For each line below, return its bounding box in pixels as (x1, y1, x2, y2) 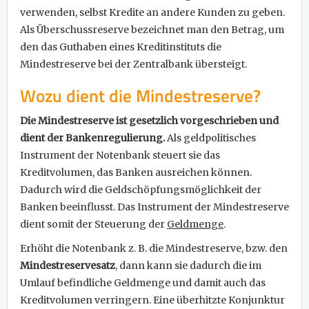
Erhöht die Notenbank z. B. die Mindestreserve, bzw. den (20, 242, 288, 255)
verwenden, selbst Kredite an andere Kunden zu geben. (20, 6, 285, 19)
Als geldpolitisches (167, 132, 256, 145)
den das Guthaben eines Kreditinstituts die (20, 41, 221, 54)
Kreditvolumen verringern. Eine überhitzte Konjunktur (20, 294, 285, 307)
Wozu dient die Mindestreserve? (20, 83, 261, 110)
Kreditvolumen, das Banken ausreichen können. (20, 166, 252, 179)
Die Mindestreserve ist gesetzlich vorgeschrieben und (20, 114, 279, 128)
